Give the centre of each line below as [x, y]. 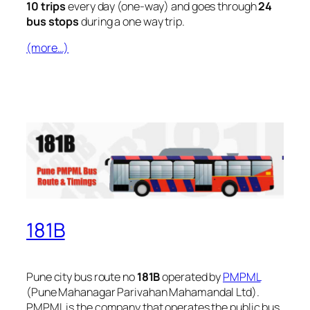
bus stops [53, 21]
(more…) [48, 47]
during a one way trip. [132, 21]
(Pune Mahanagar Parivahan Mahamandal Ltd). [143, 292]
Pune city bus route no [82, 276]
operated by [192, 276]
